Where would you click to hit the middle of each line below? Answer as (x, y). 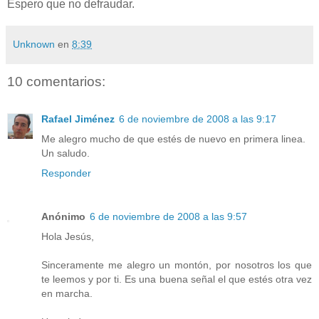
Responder (66, 173)
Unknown (34, 45)
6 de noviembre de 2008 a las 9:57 (168, 217)
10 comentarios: (56, 82)
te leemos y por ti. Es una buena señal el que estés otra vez (177, 279)
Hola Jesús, (68, 237)
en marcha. (67, 294)
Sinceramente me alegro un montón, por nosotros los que (177, 265)
